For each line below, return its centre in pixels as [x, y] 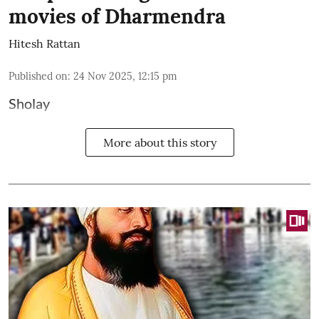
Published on [38, 77]
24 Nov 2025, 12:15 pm [125, 77]
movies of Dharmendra [117, 17]
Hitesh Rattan [45, 44]
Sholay [29, 104]
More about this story [159, 143]
